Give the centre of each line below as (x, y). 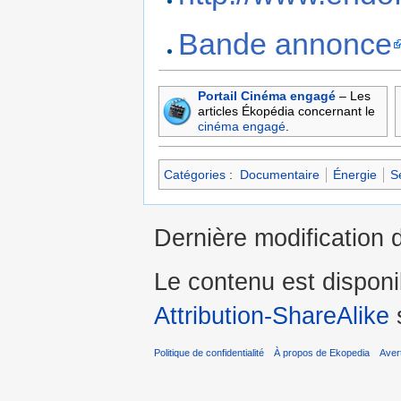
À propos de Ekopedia (322, 353)
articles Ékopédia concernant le (286, 111)
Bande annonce (286, 43)
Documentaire (279, 175)
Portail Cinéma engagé (267, 96)
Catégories (195, 175)
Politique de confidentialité (209, 353)
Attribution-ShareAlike (272, 315)
